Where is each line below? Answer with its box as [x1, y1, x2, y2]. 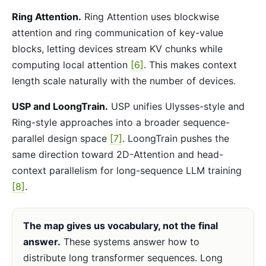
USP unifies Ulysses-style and [108, 100, 245, 113]
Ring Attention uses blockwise [81, 11, 219, 23]
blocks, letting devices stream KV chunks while [12, 43, 223, 55]
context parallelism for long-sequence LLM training [12, 164, 242, 177]
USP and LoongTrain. [12, 100, 108, 113]
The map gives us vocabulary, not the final [23, 220, 218, 232]
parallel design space [12, 132, 110, 145]
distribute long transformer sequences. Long [23, 252, 223, 264]
